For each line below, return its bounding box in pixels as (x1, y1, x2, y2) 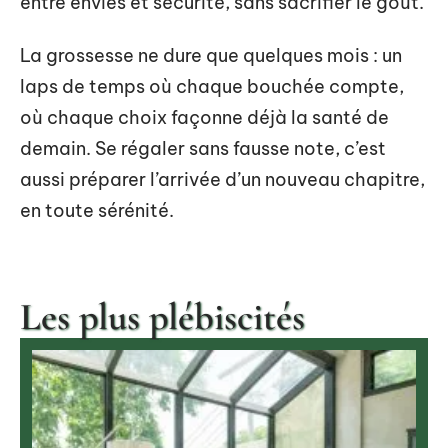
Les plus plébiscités (20, 294, 305, 340)
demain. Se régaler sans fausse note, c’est (20, 137, 386, 160)
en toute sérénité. (20, 199, 174, 222)
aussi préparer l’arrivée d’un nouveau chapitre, (20, 168, 425, 191)
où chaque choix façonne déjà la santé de (20, 106, 389, 129)
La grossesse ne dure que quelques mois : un (20, 44, 402, 67)
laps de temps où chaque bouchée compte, (20, 75, 404, 98)
